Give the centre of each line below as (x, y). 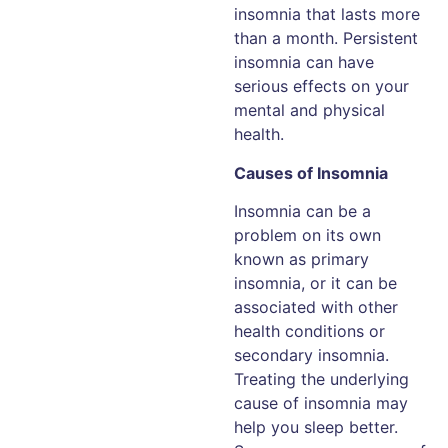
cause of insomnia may (321, 403)
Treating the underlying (321, 379)
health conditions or (309, 331)
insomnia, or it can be (315, 283)
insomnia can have (304, 62)
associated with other (316, 307)
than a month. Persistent (326, 38)
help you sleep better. (316, 427)
